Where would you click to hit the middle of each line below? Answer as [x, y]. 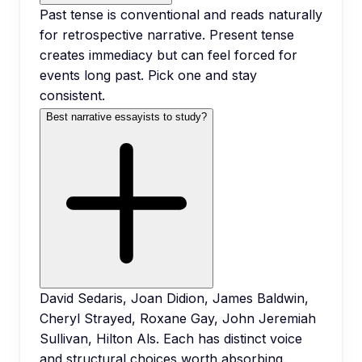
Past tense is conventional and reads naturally [181, 14]
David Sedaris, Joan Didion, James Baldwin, [174, 298]
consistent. [72, 95]
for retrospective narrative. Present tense [167, 34]
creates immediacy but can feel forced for [168, 55]
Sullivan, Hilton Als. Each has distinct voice [171, 338]
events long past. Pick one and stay [148, 75]
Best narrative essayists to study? [126, 116]
